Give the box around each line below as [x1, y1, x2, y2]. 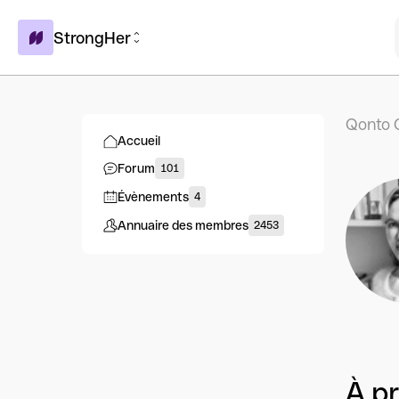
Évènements [118, 189, 189, 204]
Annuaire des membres [118, 217, 248, 232]
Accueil [118, 134, 160, 148]
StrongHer [53, 28, 131, 47]
